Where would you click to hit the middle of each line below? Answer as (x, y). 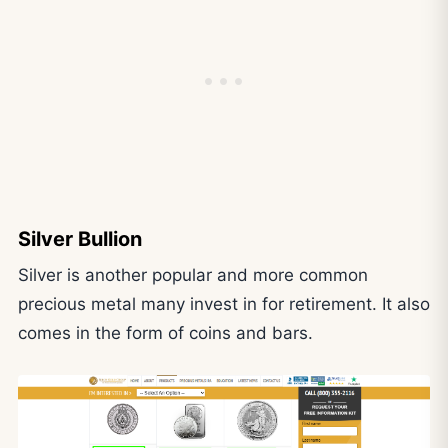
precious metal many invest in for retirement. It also (224, 303)
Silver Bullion (80, 238)
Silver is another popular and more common (193, 274)
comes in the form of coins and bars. (165, 332)
